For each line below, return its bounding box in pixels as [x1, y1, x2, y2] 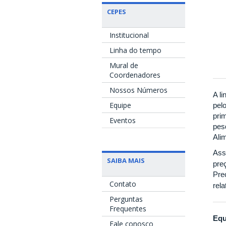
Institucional [109, 30, 149, 40]
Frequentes [109, 204, 146, 214]
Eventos [109, 116, 136, 126]
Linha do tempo [109, 45, 161, 55]
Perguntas [109, 194, 143, 204]
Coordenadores [109, 70, 160, 80]
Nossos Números [109, 85, 167, 95]
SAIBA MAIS [107, 156, 145, 165]
